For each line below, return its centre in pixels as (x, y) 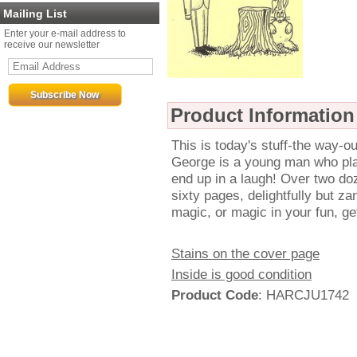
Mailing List (35, 14)
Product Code (215, 295)
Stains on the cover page (245, 253)
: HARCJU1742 (304, 295)
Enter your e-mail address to (65, 33)
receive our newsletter (52, 45)
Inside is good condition (241, 274)
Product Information (263, 115)
